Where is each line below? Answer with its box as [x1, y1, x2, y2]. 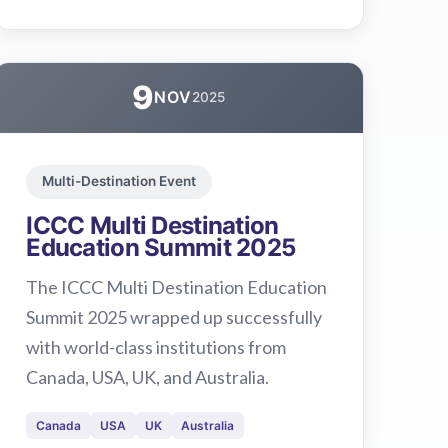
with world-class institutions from [26, 335, 287, 358]
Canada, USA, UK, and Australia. [26, 365, 270, 388]
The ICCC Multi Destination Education [26, 275, 328, 298]
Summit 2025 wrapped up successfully [26, 305, 323, 328]
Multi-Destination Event [42, 173, 197, 190]
